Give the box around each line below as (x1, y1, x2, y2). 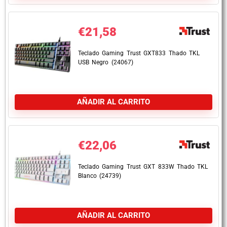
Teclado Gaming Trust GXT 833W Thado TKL (78, 163, 208, 170)
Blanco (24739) (78, 172, 122, 179)
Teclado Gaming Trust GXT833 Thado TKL (78, 50, 200, 57)
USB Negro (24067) (78, 59, 133, 66)
